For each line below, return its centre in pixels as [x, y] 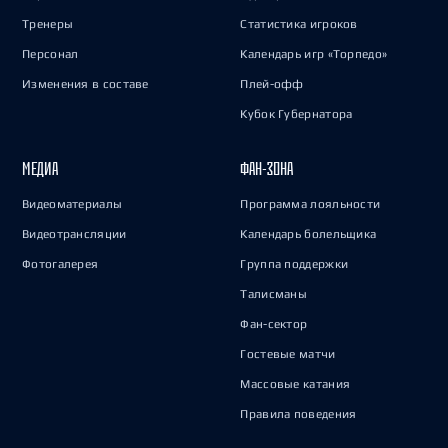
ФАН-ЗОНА [267, 168]
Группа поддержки [294, 264]
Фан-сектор [274, 324]
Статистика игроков [299, 24]
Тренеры [48, 24]
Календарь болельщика [308, 234]
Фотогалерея [60, 264]
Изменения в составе [85, 84]
